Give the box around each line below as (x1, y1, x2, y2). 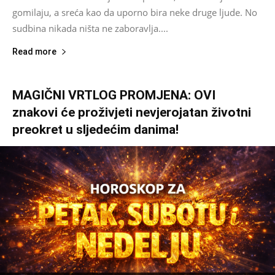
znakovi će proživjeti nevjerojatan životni (12, 104, 251, 120)
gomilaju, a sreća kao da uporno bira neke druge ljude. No (12, 6, 257, 18)
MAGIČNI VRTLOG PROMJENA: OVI (12, 87, 215, 103)
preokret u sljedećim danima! (12, 122, 179, 137)
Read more (12, 46, 56, 56)
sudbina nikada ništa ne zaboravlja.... (12, 21, 168, 34)
